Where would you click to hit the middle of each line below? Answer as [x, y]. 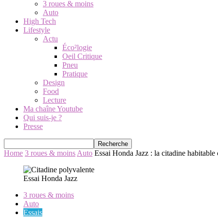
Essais [33, 212]
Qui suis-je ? [43, 118]
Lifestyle [37, 30]
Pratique [75, 74]
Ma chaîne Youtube [53, 109]
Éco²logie [77, 47]
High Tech [40, 21]
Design [54, 82]
